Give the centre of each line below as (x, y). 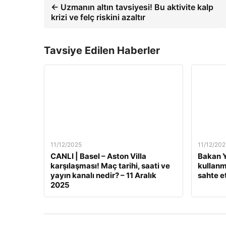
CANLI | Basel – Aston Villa (98, 156)
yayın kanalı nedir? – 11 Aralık (103, 175)
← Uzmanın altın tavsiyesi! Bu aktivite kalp (132, 7)
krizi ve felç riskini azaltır (98, 17)
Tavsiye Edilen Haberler (102, 50)
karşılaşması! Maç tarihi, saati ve (110, 166)
